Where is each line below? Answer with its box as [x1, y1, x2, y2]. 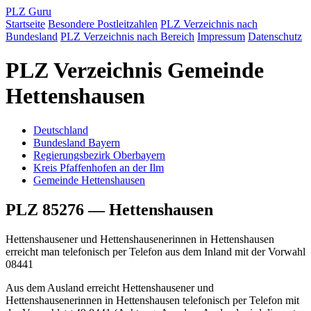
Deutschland [33, 124, 88, 136]
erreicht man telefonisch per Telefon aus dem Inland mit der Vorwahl [6, 245, 305, 258]
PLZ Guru [6, 6, 51, 17]
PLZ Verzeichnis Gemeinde [6, 58, 264, 83]
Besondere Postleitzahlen [48, 18, 158, 30]
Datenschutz [248, 31, 302, 42]
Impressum [197, 31, 245, 42]
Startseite [6, 18, 45, 30]
